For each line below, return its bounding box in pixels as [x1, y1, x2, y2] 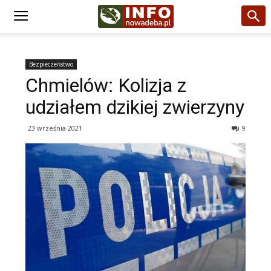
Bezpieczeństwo [29, 60, 73, 68]
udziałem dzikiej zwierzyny [25, 96, 244, 119]
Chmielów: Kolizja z [25, 74, 186, 97]
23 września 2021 [28, 123, 82, 132]
